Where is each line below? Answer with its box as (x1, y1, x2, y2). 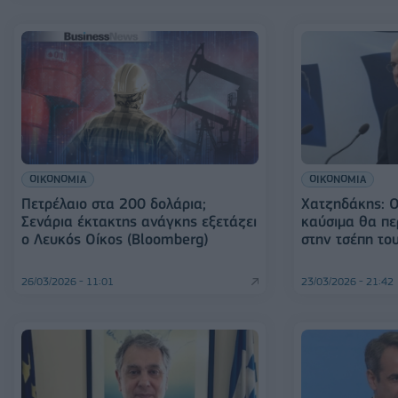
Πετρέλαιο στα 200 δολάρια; (21, 195, 206, 213)
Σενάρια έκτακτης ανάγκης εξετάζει (21, 212, 257, 231)
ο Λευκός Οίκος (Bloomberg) (21, 230, 209, 249)
